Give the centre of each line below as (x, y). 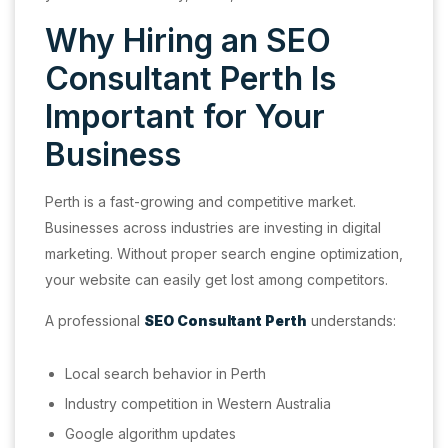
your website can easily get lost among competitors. (216, 279)
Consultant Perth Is (190, 78)
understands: (351, 320)
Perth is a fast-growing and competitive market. (200, 201)
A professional (92, 320)
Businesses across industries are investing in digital (213, 227)
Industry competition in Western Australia (198, 403)
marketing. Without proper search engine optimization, (224, 253)
